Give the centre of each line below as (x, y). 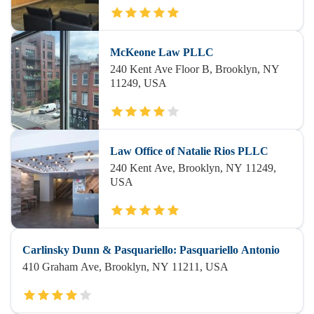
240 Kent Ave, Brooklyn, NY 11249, (193, 168)
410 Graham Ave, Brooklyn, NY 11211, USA (125, 267)
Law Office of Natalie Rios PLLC (189, 151)
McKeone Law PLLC (162, 52)
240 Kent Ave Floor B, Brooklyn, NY (194, 69)
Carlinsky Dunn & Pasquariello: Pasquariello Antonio (151, 250)
